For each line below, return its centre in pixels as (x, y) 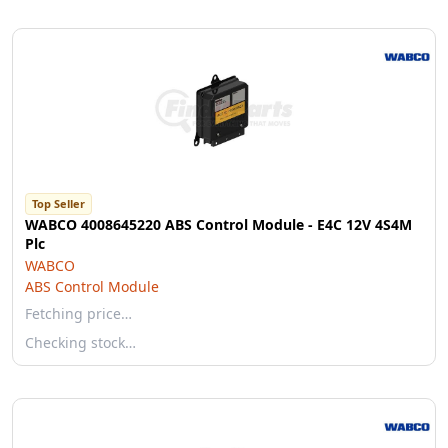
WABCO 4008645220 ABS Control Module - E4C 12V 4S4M (218, 224)
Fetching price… (78, 313)
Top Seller (58, 203)
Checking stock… (80, 342)
